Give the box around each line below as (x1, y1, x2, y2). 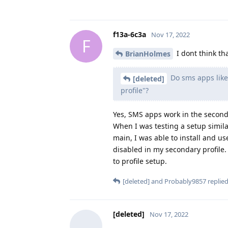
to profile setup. (113, 156, 167, 166)
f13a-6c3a (113, 29, 146, 39)
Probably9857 (164, 177, 206, 186)
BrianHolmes (125, 49, 170, 59)
